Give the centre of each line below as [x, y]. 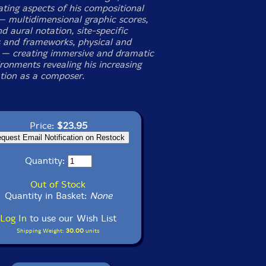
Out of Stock [58, 184]
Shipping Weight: [41, 230]
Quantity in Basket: [47, 195]
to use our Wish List [72, 218]
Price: [43, 125]
